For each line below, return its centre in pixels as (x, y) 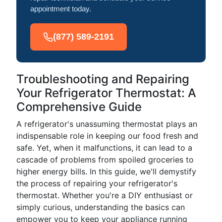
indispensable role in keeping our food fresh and (107, 136)
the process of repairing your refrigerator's (97, 183)
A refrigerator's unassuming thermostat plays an (107, 124)
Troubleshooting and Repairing (103, 79)
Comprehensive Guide (79, 107)
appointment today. (61, 9)
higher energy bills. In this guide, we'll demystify (106, 171)
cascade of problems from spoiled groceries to (105, 160)
